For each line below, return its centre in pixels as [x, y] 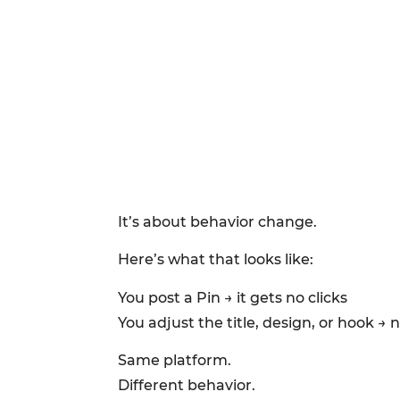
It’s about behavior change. [217, 221]
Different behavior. [187, 385]
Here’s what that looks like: [216, 260]
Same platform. [175, 360]
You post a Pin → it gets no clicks [233, 297]
